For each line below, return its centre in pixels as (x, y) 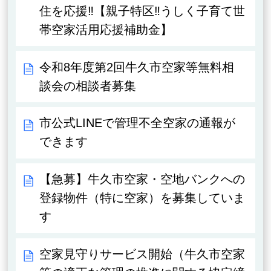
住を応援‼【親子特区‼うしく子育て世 (142, 11)
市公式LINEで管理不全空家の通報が (138, 123)
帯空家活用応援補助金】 (106, 29)
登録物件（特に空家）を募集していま (142, 198)
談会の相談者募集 (88, 86)
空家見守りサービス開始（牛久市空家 (142, 254)
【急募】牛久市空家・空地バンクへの (142, 179)
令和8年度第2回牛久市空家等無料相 (137, 67)
